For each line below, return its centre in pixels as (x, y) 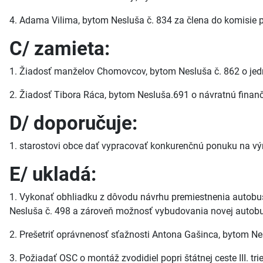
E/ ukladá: (53, 174)
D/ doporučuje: (73, 123)
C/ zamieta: (60, 49)
